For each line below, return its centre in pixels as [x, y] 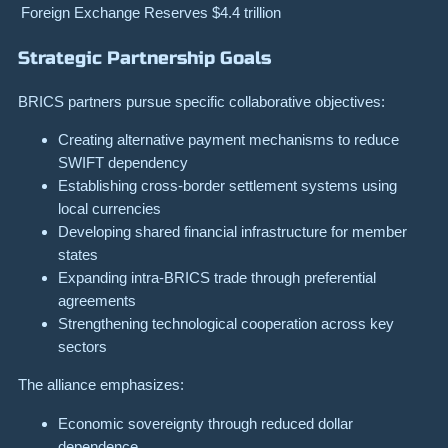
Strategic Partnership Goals [144, 57]
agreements [97, 301]
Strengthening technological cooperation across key [226, 324]
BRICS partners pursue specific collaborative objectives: [201, 101]
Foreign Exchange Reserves [114, 12]
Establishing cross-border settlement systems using [227, 186]
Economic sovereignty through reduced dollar [205, 423]
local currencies [109, 209]
